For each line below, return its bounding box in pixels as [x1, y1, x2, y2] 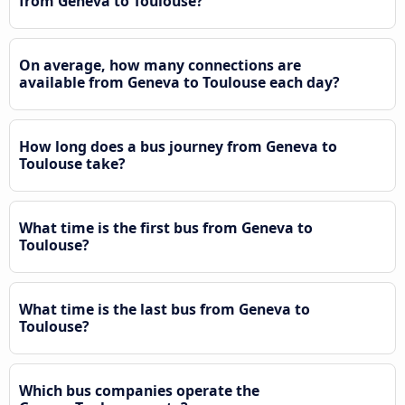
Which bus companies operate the [19, 380, 259, 400]
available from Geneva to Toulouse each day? [19, 71, 340, 92]
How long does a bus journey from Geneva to [19, 136, 337, 156]
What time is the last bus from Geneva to [19, 298, 310, 319]
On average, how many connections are [19, 54, 301, 75]
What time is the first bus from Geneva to [19, 217, 313, 238]
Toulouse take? [19, 153, 126, 174]
